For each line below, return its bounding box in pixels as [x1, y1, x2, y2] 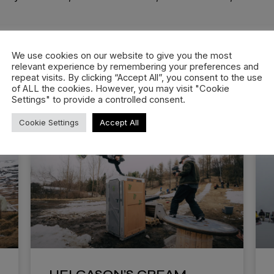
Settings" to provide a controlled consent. [12, 94, 185, 105]
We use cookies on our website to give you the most [12, 50, 232, 61]
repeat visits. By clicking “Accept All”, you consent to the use [12, 72, 262, 83]
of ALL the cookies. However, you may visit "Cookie [12, 83, 229, 94]
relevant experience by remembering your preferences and [12, 61, 259, 72]
